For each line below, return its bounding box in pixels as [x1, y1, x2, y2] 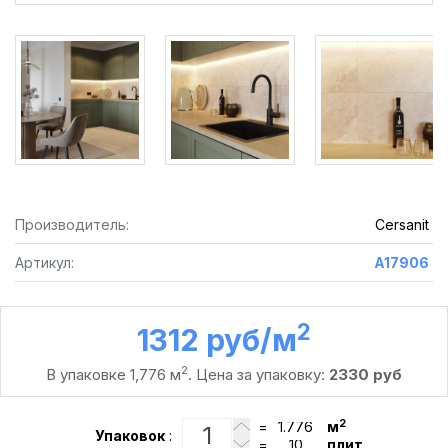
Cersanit [374, 216, 429, 233]
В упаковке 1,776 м [46, 365, 181, 384]
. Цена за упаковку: [188, 365, 329, 384]
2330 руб [329, 365, 402, 384]
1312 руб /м [137, 322, 297, 358]
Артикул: [15, 254, 74, 271]
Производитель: [15, 216, 129, 233]
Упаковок [95, 427, 165, 444]
